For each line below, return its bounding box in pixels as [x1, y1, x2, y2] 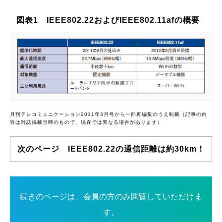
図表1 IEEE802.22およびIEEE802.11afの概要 [16, 16, 200, 25]
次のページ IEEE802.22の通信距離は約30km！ [17, 145, 205, 154]
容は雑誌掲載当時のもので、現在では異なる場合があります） [10, 119, 163, 125]
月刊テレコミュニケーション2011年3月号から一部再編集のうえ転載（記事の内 [10, 111, 207, 117]
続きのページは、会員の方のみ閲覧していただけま [20, 192, 202, 201]
